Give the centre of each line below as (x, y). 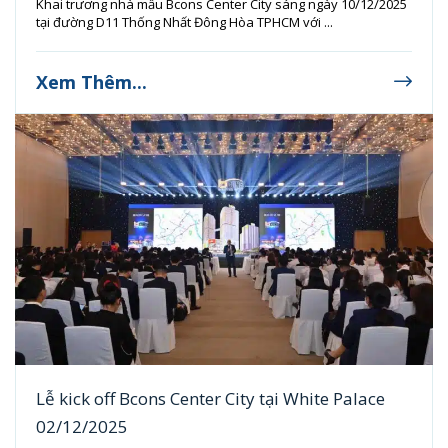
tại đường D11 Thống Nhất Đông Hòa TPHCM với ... (184, 22)
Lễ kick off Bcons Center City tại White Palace (210, 399)
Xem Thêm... (91, 82)
